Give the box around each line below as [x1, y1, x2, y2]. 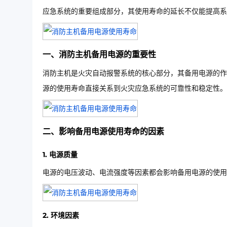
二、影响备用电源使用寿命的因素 [43, 127, 164, 136]
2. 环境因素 [43, 211, 79, 220]
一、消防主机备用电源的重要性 [43, 50, 156, 59]
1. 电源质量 [43, 150, 78, 159]
